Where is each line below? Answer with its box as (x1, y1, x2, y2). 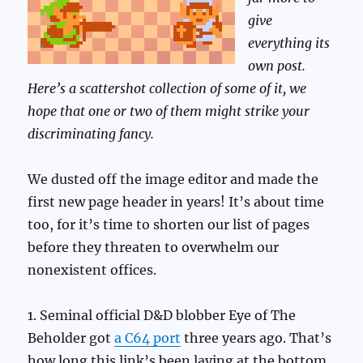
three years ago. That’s (181, 330, 332, 347)
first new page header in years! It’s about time (28, 194, 325, 211)
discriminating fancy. (28, 126, 155, 143)
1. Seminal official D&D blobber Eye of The (28, 307, 297, 324)
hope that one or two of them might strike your (28, 103, 310, 120)
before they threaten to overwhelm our (28, 239, 280, 256)
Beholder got (28, 330, 115, 347)
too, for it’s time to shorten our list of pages (28, 216, 310, 233)
